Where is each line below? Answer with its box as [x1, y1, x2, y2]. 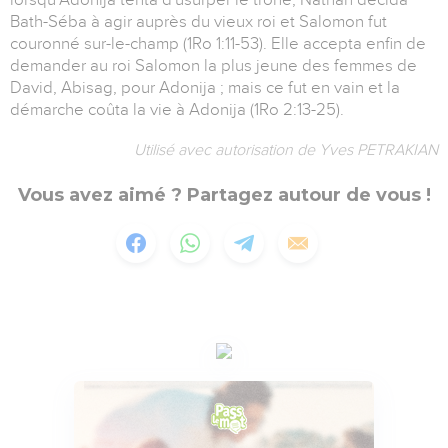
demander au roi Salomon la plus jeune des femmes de [10, 56, 417, 76]
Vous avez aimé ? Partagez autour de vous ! [17, 184, 431, 207]
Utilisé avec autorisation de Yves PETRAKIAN [134, 141, 438, 160]
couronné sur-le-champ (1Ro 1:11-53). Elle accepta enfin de [10, 34, 426, 54]
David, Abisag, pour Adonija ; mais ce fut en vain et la [10, 78, 400, 98]
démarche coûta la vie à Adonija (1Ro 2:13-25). [10, 100, 344, 120]
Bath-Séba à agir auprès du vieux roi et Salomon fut [10, 12, 387, 32]
